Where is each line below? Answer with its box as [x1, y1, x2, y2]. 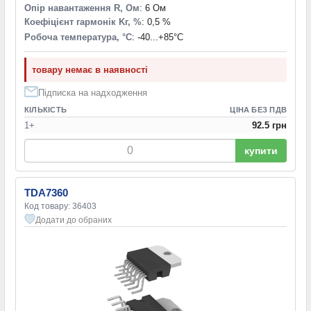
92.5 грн [252, 119, 287, 131]
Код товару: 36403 [24, 201, 96, 211]
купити [244, 144, 278, 156]
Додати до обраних [35, 215, 112, 225]
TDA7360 [24, 186, 68, 199]
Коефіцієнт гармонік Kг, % [24, 16, 142, 27]
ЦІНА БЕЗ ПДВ [230, 105, 287, 114]
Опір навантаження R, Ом [24, 2, 140, 13]
